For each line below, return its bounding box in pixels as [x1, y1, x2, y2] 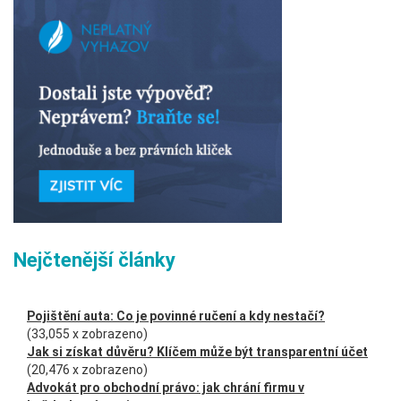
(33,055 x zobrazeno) [27, 327, 148, 341]
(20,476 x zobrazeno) [27, 363, 148, 377]
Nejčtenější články [13, 249, 175, 271]
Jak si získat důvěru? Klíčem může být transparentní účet [27, 345, 368, 359]
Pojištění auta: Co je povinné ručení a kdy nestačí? [27, 309, 325, 323]
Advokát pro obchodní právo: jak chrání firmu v [27, 380, 304, 395]
